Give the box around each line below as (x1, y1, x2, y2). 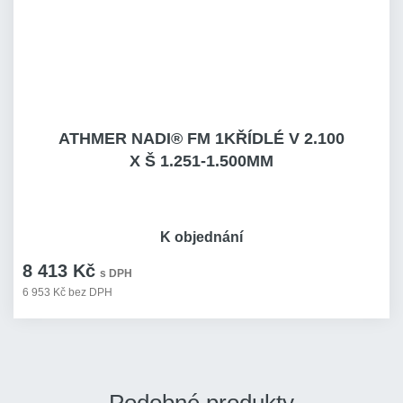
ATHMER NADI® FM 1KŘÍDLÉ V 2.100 (58, 130, 345, 148)
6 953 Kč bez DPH (22, 286, 112, 299)
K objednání (160, 229, 243, 245)
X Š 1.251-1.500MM (130, 152, 273, 170)
